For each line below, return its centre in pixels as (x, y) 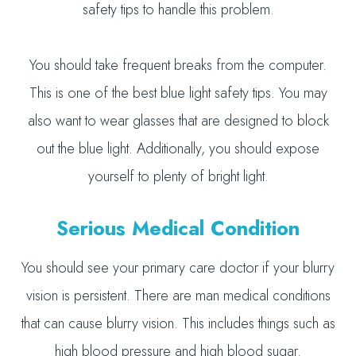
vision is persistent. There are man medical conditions (178, 296)
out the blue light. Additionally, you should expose (178, 149)
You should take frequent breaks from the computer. (178, 65)
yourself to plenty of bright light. (178, 176)
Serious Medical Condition (178, 228)
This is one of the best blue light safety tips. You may (178, 93)
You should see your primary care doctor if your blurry (178, 268)
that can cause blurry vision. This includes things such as (178, 323)
